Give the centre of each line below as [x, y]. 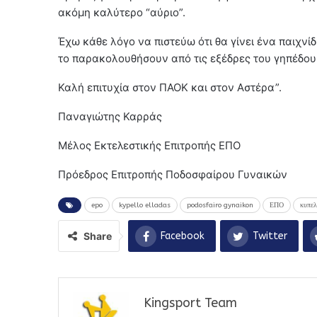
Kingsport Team [190, 303]
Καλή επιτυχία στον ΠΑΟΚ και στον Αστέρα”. [170, 88]
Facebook [183, 236]
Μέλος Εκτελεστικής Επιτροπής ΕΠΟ [149, 146]
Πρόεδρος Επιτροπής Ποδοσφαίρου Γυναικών [173, 175]
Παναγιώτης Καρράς [110, 117]
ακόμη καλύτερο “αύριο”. [122, 13]
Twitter [270, 236]
